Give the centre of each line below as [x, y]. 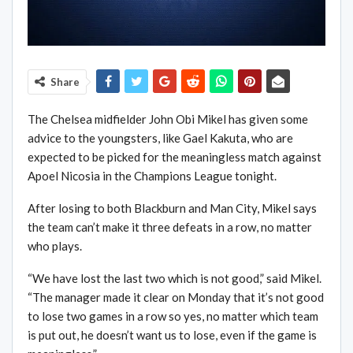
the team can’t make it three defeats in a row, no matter [170, 227]
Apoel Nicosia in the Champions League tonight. [152, 176]
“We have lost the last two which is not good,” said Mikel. [175, 279]
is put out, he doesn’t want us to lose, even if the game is [172, 335]
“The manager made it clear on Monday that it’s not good [176, 297]
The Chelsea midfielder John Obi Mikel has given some [168, 119]
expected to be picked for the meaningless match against [175, 157]
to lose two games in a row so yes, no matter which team [173, 316]
